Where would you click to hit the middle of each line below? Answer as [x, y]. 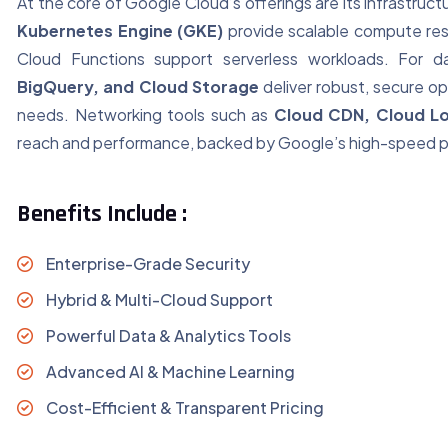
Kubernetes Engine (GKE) [120, 31]
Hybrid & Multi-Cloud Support [158, 300]
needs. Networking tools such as [145, 115]
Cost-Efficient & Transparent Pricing [184, 408]
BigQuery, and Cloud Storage [138, 87]
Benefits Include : [102, 214]
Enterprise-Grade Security [147, 264]
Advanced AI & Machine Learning [169, 372]
